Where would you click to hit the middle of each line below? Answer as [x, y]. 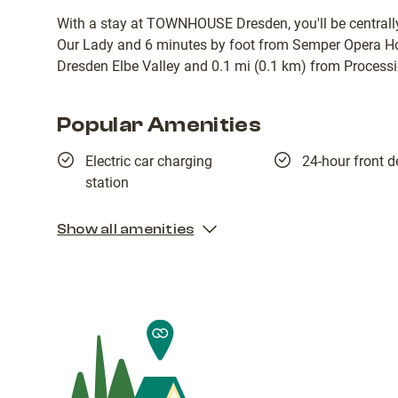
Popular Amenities [159, 124]
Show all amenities [126, 229]
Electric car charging [149, 161]
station [107, 182]
